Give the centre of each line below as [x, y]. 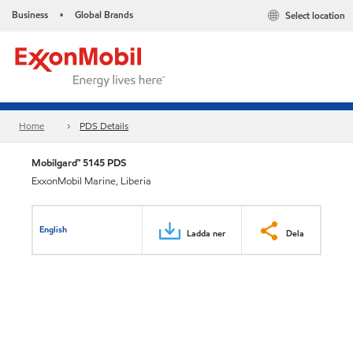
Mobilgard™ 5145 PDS [79, 163]
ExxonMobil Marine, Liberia [91, 181]
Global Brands [104, 15]
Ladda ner [206, 233]
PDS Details [104, 126]
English [54, 229]
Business [30, 15]
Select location [315, 16]
